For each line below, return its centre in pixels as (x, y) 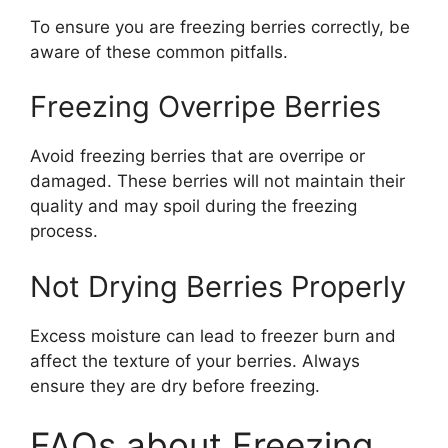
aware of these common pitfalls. (159, 51)
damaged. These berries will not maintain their (217, 181)
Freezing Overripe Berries (205, 106)
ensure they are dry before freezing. (175, 385)
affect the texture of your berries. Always (195, 360)
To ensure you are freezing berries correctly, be (220, 26)
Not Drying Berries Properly (218, 286)
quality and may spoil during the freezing (193, 206)
